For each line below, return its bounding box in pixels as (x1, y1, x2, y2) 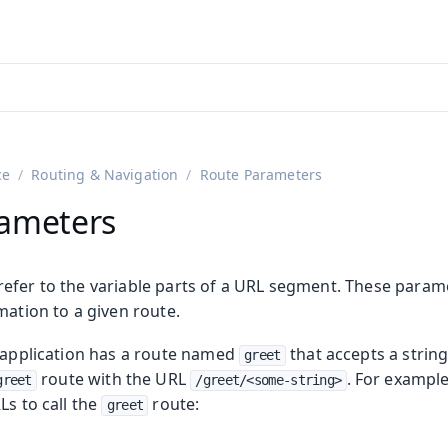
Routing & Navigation (31, 165, 179, 185)
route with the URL (36, 368, 191, 391)
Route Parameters (199, 165, 323, 185)
